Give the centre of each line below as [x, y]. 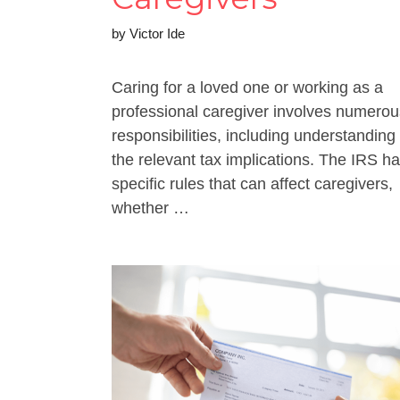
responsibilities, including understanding [254, 136]
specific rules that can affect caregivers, [252, 184]
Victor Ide [157, 33]
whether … [150, 208]
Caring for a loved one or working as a [247, 87]
